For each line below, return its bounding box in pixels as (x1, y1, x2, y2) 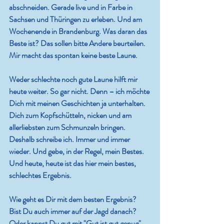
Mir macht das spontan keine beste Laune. (9, 49, 137, 61)
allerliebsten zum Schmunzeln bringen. (9, 121, 127, 133)
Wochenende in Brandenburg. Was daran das (9, 25, 148, 37)
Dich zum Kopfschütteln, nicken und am (9, 109, 133, 121)
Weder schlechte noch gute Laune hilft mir (9, 73, 139, 85)
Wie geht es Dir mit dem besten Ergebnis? (9, 193, 138, 205)
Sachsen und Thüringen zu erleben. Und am (9, 13, 143, 25)
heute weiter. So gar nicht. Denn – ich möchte (9, 85, 151, 97)
